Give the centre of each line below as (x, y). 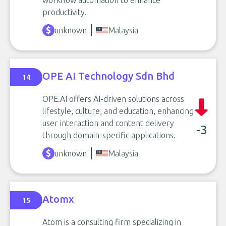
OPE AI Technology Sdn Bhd (108, 76)
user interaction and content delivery (108, 123)
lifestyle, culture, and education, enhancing (118, 111)
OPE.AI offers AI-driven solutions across (113, 99)
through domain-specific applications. (109, 135)
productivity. (65, 12)
